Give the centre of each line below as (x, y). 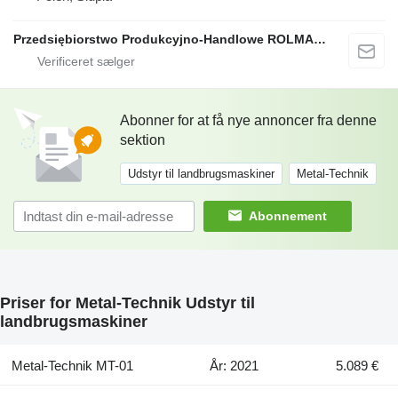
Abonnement (288, 216)
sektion (143, 139)
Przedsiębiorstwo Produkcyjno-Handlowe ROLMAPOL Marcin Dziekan (320, 39)
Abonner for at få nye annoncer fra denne (248, 120)
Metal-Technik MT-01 (72, 365)
